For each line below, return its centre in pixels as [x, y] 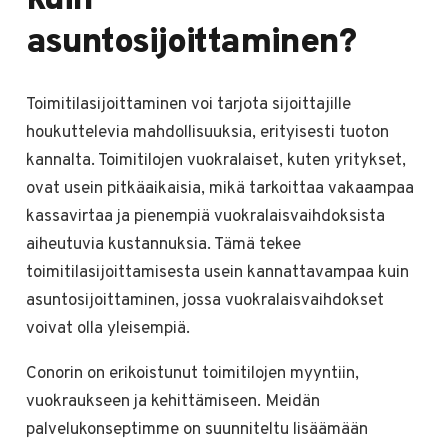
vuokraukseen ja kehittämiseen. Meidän [172, 401]
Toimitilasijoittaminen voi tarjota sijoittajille [188, 104]
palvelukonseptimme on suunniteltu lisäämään [196, 429]
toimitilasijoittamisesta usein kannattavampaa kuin [217, 272]
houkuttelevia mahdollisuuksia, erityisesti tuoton [207, 132]
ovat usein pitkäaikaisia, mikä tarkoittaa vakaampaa [219, 188]
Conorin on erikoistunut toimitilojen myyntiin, [192, 373]
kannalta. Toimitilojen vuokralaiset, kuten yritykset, [215, 160]
